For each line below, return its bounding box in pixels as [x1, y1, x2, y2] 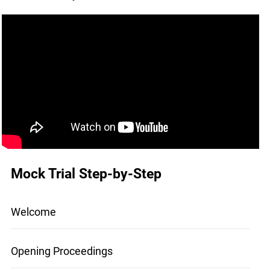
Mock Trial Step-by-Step [10, 165, 162, 182]
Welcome [10, 206, 56, 219]
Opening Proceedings [10, 245, 113, 258]
